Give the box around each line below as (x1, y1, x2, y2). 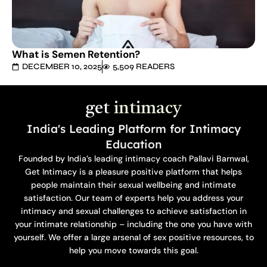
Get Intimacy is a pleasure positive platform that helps (25, 166, 242, 178)
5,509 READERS (113, 61, 175, 72)
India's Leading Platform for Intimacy (26, 122, 241, 136)
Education (105, 137, 162, 152)
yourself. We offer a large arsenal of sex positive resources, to (13, 232, 254, 243)
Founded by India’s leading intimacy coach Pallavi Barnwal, (18, 153, 249, 164)
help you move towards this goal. (69, 245, 198, 256)
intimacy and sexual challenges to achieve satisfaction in (20, 206, 247, 217)
